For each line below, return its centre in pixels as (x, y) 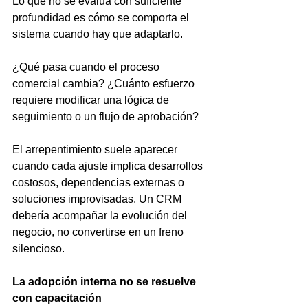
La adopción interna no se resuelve (106, 282)
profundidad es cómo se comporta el (102, 18)
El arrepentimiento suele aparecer (96, 150)
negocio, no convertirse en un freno (99, 232)
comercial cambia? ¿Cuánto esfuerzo (105, 84)
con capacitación (57, 298)
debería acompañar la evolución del (101, 216)
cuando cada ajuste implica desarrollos (109, 166)
